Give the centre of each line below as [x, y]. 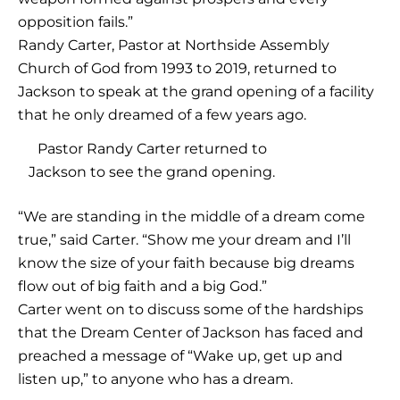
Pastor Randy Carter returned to [152, 149]
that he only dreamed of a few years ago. [162, 114]
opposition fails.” [75, 21]
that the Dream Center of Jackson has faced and [191, 333]
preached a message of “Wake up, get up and [180, 356]
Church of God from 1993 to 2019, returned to [177, 68]
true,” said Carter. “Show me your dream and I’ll [184, 240]
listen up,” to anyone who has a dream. [155, 379]
